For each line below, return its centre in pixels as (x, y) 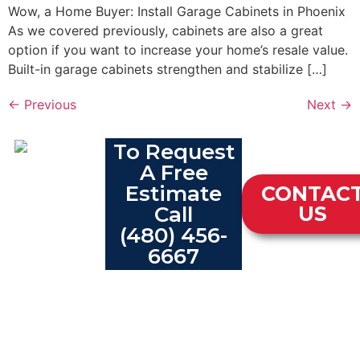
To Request (174, 152)
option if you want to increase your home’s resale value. (178, 50)
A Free (174, 173)
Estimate (174, 194)
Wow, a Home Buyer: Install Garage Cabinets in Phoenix (177, 12)
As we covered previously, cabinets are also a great (166, 31)
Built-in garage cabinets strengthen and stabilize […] (168, 70)
